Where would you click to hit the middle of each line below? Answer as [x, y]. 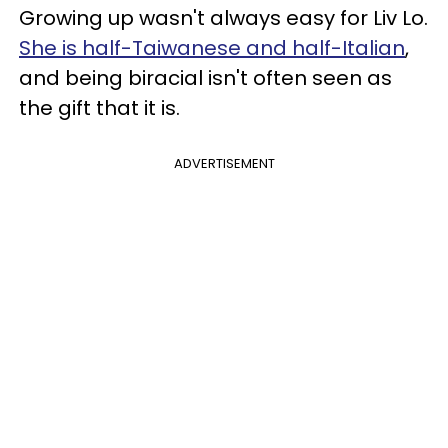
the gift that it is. [102, 107]
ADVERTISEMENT [224, 163]
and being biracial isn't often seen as [205, 77]
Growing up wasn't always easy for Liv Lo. [223, 17]
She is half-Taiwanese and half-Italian [212, 47]
